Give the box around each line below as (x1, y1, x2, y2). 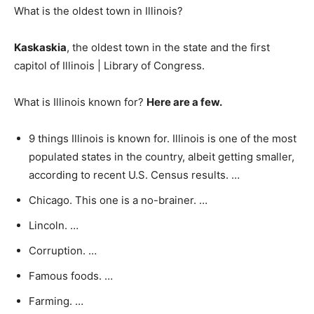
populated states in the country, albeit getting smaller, (29, 150, 294, 163)
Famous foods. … (29, 269, 113, 282)
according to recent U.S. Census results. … (29, 168, 240, 182)
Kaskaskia (14, 41, 67, 54)
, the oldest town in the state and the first (67, 41, 270, 54)
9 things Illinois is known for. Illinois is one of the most (29, 132, 296, 145)
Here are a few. (146, 95, 222, 109)
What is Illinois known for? (14, 95, 146, 109)
